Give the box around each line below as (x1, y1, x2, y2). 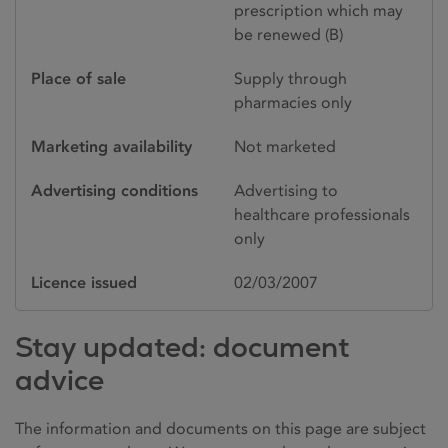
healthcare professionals (234, 204, 410, 224)
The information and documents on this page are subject (15, 418, 426, 438)
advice (15, 361, 104, 398)
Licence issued (31, 272, 137, 292)
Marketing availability (31, 136, 192, 156)
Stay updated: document (15, 328, 349, 365)
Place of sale (31, 68, 126, 88)
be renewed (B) (234, 24, 343, 44)
